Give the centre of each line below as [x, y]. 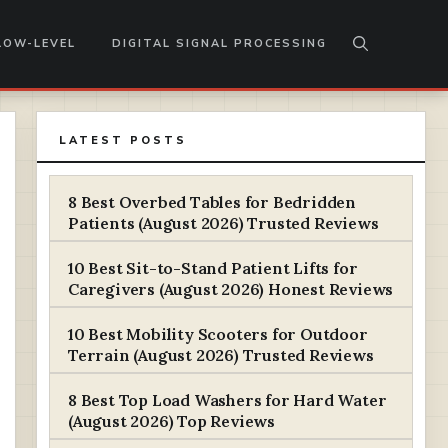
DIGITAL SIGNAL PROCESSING [219, 43]
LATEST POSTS [123, 140]
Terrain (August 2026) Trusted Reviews [221, 355]
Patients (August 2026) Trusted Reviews [223, 223]
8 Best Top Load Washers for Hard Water [227, 400]
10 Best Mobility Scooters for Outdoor [218, 334]
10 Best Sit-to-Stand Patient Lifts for [213, 268]
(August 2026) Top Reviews [172, 421]
